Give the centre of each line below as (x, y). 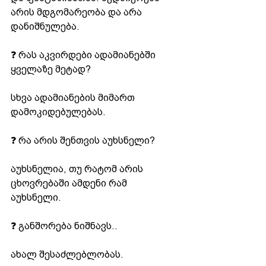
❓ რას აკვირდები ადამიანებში (84, 55)
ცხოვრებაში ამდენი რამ (70, 183)
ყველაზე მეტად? (51, 69)
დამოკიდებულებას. (58, 112)
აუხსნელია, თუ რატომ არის (78, 169)
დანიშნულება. (45, 26)
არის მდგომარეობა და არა (77, 12)
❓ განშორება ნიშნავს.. (64, 226)
